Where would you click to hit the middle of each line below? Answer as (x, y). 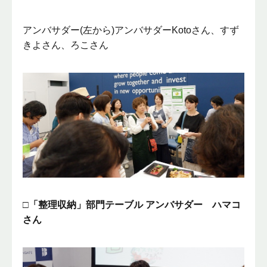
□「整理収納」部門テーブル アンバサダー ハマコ (132, 205)
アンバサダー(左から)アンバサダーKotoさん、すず (131, 30)
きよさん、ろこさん (66, 45)
